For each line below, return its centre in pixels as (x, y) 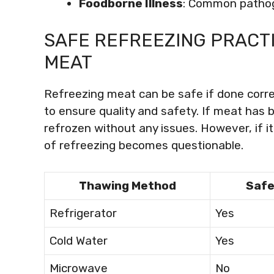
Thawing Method (127, 185)
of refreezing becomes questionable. (144, 145)
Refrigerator (83, 213)
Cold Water (79, 240)
